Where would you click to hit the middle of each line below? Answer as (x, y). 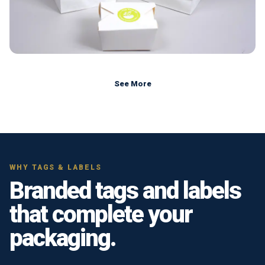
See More (132, 84)
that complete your (101, 214)
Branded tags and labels (125, 190)
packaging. (63, 238)
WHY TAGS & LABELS (56, 167)
